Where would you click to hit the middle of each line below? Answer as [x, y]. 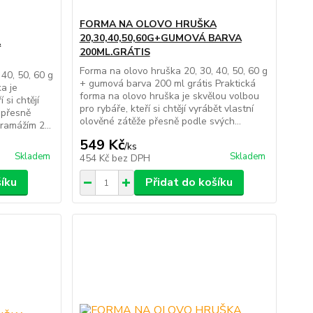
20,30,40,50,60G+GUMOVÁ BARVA [160, 38]
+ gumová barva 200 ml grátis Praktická [167, 84]
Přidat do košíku [189, 183]
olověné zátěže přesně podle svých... [160, 122]
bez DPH [131, 159]
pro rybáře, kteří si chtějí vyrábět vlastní [166, 109]
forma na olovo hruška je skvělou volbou [169, 96]
